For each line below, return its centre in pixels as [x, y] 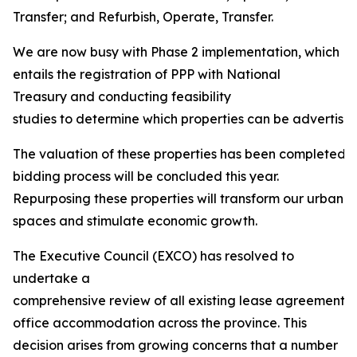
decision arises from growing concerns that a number [175, 345]
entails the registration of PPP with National [147, 74]
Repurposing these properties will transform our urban [178, 198]
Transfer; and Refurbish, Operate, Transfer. [143, 17]
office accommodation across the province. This [160, 323]
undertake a [51, 278]
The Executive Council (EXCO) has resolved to [153, 256]
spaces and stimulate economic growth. [135, 221]
